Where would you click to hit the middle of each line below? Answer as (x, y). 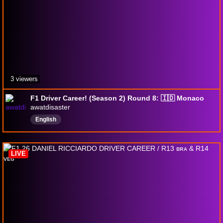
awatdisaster (50, 107)
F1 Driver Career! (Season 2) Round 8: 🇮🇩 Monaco (117, 98)
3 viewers (24, 79)
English (46, 119)
